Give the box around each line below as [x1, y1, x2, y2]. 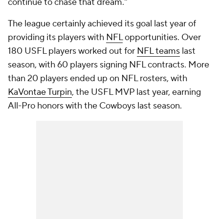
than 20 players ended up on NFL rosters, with [8, 73, 187, 84]
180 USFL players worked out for [8, 45, 137, 57]
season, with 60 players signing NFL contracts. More [8, 59, 209, 70]
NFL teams [137, 45, 180, 57]
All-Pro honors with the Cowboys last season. [8, 100, 184, 111]
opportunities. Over [123, 32, 201, 43]
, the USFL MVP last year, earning [72, 87, 201, 98]
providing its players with [8, 32, 106, 43]
